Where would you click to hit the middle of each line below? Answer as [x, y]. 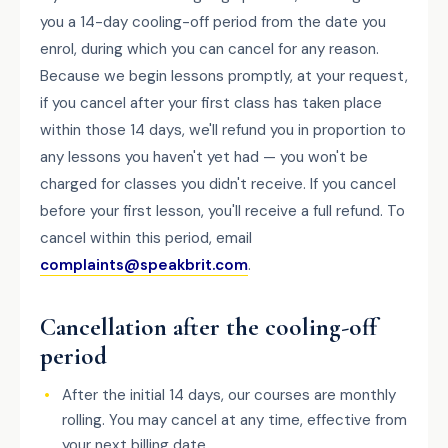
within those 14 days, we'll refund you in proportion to [223, 130]
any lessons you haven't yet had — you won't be [204, 157]
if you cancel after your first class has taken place [211, 103]
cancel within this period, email [146, 238]
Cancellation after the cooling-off [208, 327]
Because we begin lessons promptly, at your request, [224, 76]
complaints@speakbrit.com [144, 265]
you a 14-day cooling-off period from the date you [213, 22]
